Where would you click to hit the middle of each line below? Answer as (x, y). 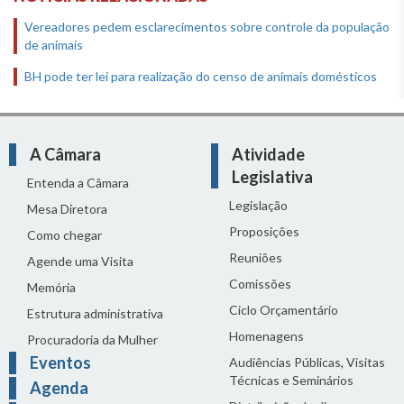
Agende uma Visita (80, 262)
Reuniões (256, 258)
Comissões (260, 284)
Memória (51, 288)
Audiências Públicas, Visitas (307, 363)
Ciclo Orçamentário (284, 310)
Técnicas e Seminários (291, 381)
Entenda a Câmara (78, 183)
